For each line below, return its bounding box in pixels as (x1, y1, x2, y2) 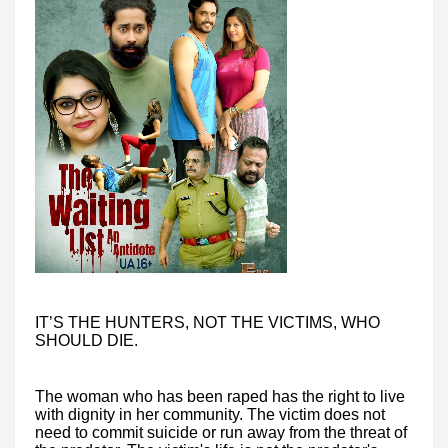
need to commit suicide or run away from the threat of (35, 424, 407, 442)
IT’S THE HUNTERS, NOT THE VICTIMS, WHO (35, 314, 380, 332)
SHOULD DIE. (35, 332, 138, 350)
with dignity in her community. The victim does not (35, 406, 385, 424)
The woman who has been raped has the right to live (35, 388, 405, 406)
